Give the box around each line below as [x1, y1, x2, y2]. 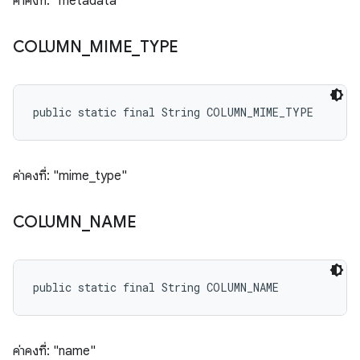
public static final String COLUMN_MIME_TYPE [33, 104, 313, 120]
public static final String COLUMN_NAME [33, 280, 279, 295]
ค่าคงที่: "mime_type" [13, 168, 127, 184]
